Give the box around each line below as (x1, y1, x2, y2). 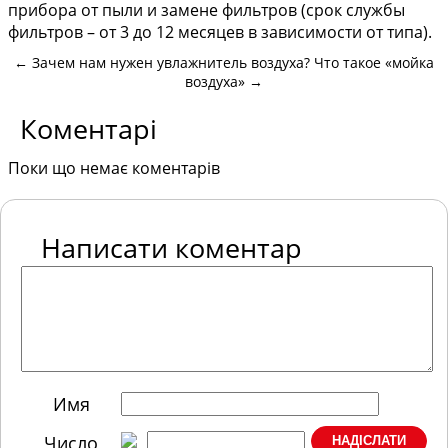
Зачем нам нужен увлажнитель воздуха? (32, 53, 310, 72)
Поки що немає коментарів (8, 157, 220, 179)
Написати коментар (41, 230, 302, 266)
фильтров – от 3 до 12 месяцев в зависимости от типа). (8, 21, 436, 43)
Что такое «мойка (314, 53, 434, 72)
